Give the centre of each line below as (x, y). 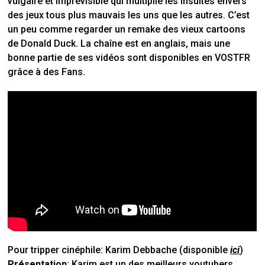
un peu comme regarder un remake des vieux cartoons (127, 30)
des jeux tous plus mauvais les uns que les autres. (118, 15)
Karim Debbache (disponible (167, 250)
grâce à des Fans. (47, 72)
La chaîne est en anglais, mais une (156, 44)
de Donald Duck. (44, 44)
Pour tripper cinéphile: (56, 250)
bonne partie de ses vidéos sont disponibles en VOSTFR (129, 58)
